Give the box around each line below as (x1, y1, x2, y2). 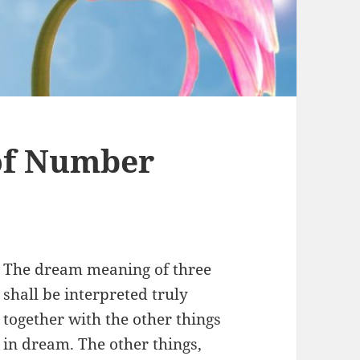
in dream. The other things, (3, 333, 202, 354)
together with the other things (3, 308, 222, 329)
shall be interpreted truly (3, 283, 189, 305)
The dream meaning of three (3, 258, 212, 280)
